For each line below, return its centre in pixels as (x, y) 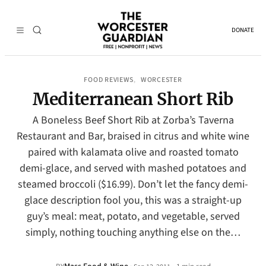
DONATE (243, 30)
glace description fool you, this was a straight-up (133, 200)
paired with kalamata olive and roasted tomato (133, 152)
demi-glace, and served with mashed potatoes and (133, 168)
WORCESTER (161, 80)
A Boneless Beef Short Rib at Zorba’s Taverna (133, 120)
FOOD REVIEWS (109, 80)
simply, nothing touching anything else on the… (133, 232)
